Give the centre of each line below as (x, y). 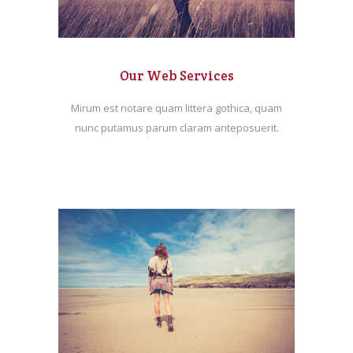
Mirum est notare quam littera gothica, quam (176, 108)
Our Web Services (176, 76)
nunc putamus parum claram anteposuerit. (176, 128)
